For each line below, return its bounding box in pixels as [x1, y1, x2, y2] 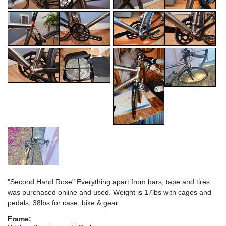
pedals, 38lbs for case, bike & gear [8, 198, 118, 207]
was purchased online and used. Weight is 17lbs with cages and [8, 188, 211, 196]
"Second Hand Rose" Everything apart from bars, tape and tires [8, 177, 210, 186]
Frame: [8, 214, 31, 223]
